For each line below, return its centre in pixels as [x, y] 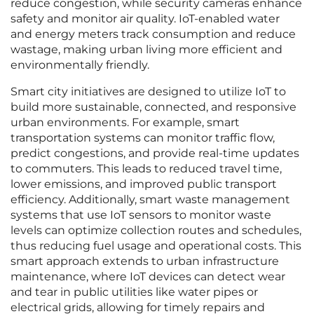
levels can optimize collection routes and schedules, [156, 231]
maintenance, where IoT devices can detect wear [148, 277]
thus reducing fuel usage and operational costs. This [156, 246]
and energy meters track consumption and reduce [153, 34]
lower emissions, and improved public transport [144, 184]
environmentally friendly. [80, 65]
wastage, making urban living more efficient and [146, 50]
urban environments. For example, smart [125, 123]
